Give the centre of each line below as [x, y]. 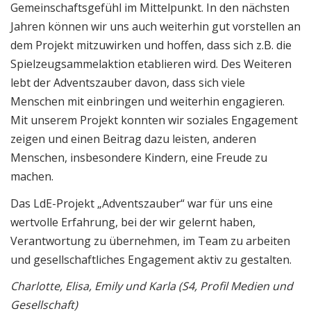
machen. [32, 177]
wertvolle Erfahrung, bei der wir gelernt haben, [133, 222]
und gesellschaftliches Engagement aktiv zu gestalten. [151, 259]
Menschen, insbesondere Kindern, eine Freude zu [139, 158]
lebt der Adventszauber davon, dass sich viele [128, 83]
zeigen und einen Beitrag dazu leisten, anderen [133, 139]
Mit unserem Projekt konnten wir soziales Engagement [154, 120]
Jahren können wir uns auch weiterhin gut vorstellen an [155, 27]
